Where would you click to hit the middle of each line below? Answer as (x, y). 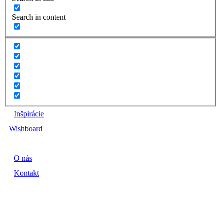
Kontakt (26, 173)
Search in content (39, 17)
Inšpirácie (29, 114)
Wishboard (26, 129)
